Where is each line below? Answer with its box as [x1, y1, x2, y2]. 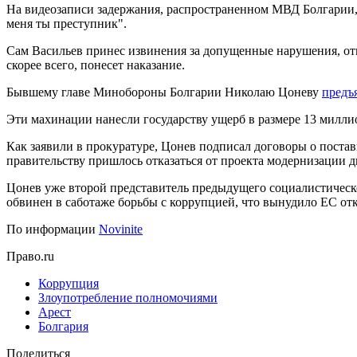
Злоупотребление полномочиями [38, 290, 218, 304]
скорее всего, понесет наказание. [6, 57, 185, 72]
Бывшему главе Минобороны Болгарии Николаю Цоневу [6, 84, 322, 99]
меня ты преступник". [6, 16, 127, 30]
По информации [6, 222, 99, 236]
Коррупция [38, 276, 99, 290]
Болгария [38, 319, 88, 333]
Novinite [99, 222, 143, 236]
